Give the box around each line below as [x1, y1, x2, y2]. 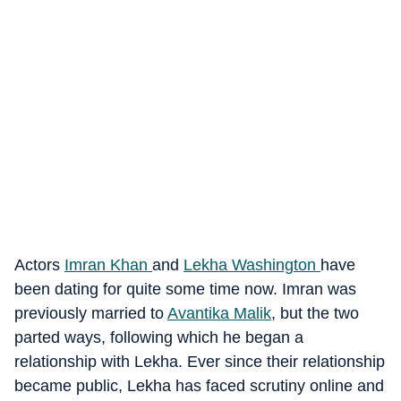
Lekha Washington [183, 256, 320, 274]
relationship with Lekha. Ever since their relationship [14, 353, 385, 371]
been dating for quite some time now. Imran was [14, 280, 356, 298]
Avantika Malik [167, 304, 271, 322]
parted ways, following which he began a [14, 328, 303, 346]
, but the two [271, 304, 359, 322]
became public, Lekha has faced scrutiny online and [14, 377, 384, 395]
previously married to [14, 304, 167, 322]
